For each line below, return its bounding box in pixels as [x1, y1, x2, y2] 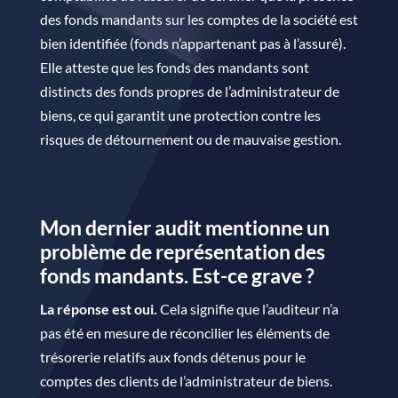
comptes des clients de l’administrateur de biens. [39, 371, 332, 389]
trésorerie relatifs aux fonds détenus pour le [39, 347, 306, 365]
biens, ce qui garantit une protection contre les [39, 106, 321, 123]
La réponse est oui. [39, 299, 157, 317]
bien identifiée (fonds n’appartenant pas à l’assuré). [39, 34, 346, 52]
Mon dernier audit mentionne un [39, 214, 330, 240]
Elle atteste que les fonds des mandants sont [39, 58, 309, 76]
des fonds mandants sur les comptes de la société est [39, 10, 358, 28]
